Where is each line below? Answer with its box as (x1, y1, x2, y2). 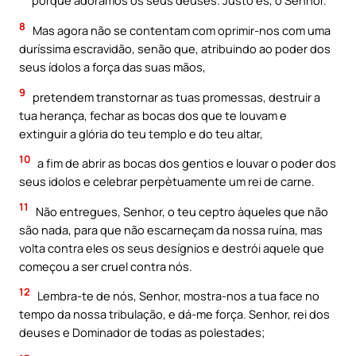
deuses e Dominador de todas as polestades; (19, 324, 265, 341)
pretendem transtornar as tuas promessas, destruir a (30, 88, 320, 105)
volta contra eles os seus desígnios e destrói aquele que (19, 239, 324, 256)
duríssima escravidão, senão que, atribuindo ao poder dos (19, 41, 331, 57)
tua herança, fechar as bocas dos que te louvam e (19, 106, 287, 123)
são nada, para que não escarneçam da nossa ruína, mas (19, 221, 323, 238)
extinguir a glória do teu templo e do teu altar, (19, 125, 263, 141)
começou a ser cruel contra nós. (19, 257, 192, 274)
